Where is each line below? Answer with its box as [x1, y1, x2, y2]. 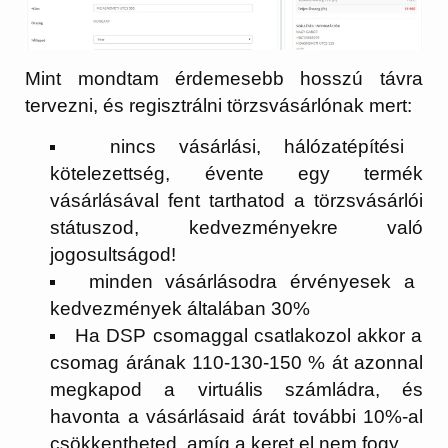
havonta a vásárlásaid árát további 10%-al [50, 405, 423, 427]
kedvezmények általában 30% [50, 297, 311, 319]
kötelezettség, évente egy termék [50, 162, 423, 184]
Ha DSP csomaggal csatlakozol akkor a [75, 324, 422, 346]
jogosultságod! [50, 243, 177, 265]
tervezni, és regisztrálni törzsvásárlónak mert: [25, 95, 413, 117]
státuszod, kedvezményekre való [50, 216, 423, 238]
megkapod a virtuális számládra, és [50, 378, 423, 400]
